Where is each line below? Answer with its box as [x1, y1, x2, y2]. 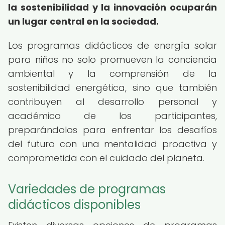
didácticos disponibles [8, 196, 141, 213]
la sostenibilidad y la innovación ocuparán [8, 1, 217, 14]
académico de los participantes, [8, 109, 217, 122]
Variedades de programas [8, 181, 166, 197]
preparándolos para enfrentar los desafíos [8, 124, 217, 136]
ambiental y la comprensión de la [8, 67, 217, 80]
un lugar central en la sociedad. [8, 15, 159, 28]
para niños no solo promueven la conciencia [8, 53, 217, 66]
